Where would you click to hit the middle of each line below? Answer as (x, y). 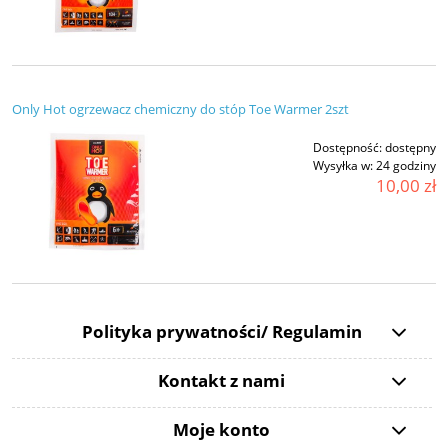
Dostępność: (347, 148)
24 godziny (406, 166)
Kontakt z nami (222, 380)
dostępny (410, 148)
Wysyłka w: (343, 166)
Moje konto (222, 429)
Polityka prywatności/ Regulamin (221, 331)
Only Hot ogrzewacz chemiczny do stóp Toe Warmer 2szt (180, 109)
